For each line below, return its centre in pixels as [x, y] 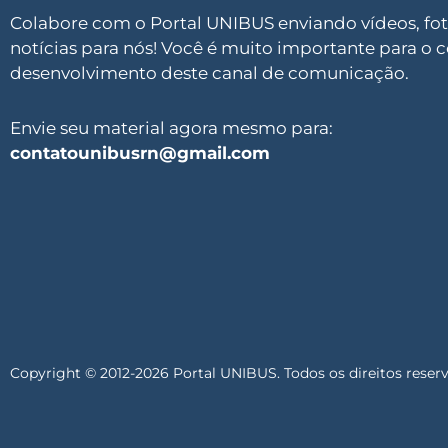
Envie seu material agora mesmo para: [171, 127]
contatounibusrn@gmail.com [140, 152]
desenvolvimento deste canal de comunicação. [209, 73]
